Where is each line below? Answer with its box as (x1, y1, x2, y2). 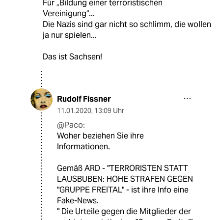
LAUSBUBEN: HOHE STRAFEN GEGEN (57, 174, 193, 185)
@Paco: (57, 120, 85, 131)
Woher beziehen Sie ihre (57, 131, 144, 141)
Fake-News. (57, 195, 99, 206)
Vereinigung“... (42, 8, 95, 19)
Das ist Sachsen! (42, 52, 102, 62)
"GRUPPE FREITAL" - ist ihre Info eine (57, 185, 189, 195)
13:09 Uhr (94, 106, 124, 115)
